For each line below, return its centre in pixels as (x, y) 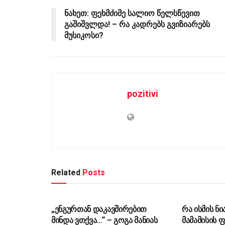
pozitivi (143, 93)
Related (66, 172)
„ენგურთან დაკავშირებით (99, 209)
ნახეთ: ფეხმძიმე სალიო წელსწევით (132, 13)
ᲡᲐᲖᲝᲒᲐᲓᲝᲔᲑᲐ (81, 189)
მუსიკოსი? (84, 35)
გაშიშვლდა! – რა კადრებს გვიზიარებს (137, 24)
